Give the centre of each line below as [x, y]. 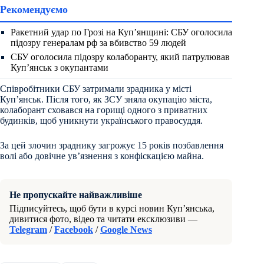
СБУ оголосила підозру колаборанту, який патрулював [120, 57]
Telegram [28, 229]
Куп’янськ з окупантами [60, 67]
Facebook [74, 229]
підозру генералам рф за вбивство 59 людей [98, 42]
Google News [126, 229]
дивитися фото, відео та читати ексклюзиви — [103, 219]
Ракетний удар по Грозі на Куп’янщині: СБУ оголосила [121, 32]
